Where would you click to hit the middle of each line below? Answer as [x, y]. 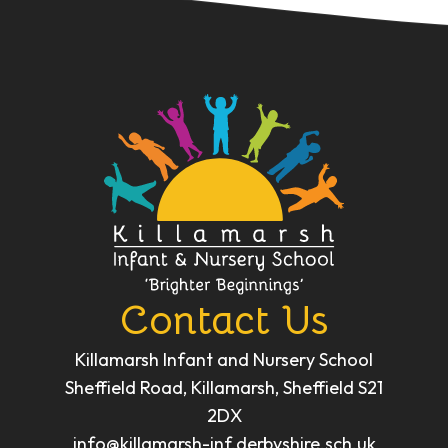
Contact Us [224, 321]
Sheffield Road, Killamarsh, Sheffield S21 [224, 388]
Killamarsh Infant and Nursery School [224, 360]
